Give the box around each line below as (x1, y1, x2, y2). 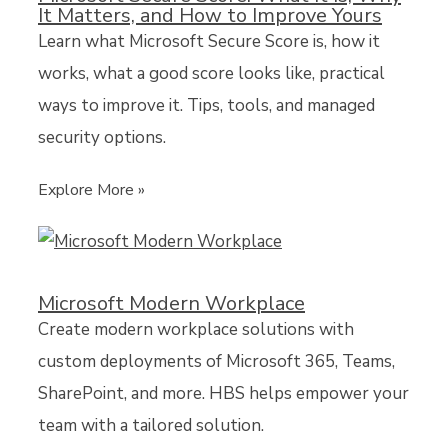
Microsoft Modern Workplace (38, 289, 305, 317)
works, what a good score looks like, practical (38, 61, 385, 85)
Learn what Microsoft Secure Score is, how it (38, 29, 380, 53)
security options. (38, 125, 166, 149)
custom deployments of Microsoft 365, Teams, (38, 349, 395, 373)
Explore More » (38, 178, 145, 201)
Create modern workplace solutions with (38, 317, 354, 341)
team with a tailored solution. (38, 413, 264, 437)
